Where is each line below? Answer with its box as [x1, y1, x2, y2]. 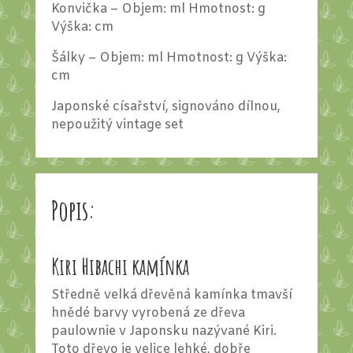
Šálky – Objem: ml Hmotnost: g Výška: [50, 50, 287, 67]
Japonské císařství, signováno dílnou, [50, 98, 281, 116]
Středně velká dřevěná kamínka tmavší [50, 287, 292, 304]
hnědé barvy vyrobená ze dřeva [50, 305, 245, 322]
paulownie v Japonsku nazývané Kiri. [50, 323, 277, 340]
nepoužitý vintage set [50, 117, 184, 134]
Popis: [50, 193, 96, 228]
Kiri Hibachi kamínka [50, 252, 189, 281]
